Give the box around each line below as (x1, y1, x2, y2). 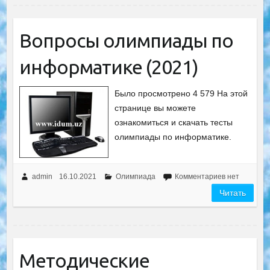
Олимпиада (115, 172, 155, 181)
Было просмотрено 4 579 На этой (115, 89, 248, 99)
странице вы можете (115, 103, 196, 113)
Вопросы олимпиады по (19, 30, 233, 52)
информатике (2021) (19, 56, 198, 78)
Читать (219, 188, 246, 198)
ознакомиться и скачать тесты (115, 118, 233, 128)
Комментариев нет (174, 172, 239, 181)
